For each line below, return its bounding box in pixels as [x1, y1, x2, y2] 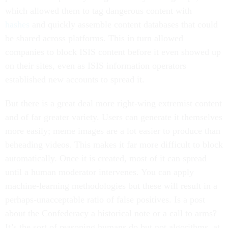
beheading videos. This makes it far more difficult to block [5, 139, 223, 150]
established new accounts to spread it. [5, 74, 145, 85]
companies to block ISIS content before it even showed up [5, 47, 221, 58]
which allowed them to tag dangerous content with [5, 6, 192, 16]
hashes [5, 19, 30, 30]
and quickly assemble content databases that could [30, 19, 218, 30]
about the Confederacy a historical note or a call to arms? [5, 208, 217, 219]
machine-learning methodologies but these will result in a [5, 181, 217, 191]
